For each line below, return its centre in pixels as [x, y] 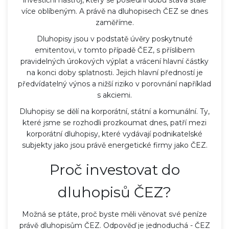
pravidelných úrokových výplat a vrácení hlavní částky [114, 61]
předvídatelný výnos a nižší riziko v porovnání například [114, 84]
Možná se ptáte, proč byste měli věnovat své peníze [114, 214]
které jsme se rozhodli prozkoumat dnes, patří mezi [114, 122]
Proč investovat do [114, 169]
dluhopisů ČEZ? [114, 192]
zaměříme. [114, 22]
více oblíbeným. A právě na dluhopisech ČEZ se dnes [114, 11]
